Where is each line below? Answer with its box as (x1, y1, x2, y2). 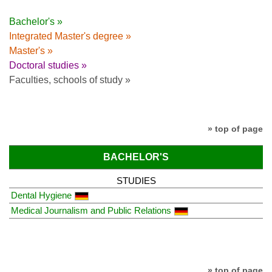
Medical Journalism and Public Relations (11, 205, 171, 216)
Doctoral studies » (9, 60, 87, 71)
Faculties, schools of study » (9, 75, 131, 86)
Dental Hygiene (11, 189, 72, 200)
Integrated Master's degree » (9, 31, 131, 42)
